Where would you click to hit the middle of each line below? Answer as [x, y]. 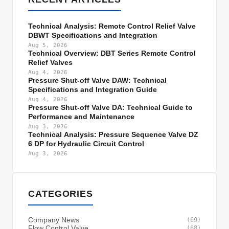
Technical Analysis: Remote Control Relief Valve [112, 26]
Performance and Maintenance [81, 117]
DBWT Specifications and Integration [93, 35]
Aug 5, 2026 [48, 45]
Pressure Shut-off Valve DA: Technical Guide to [110, 107]
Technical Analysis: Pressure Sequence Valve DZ [113, 134]
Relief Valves [50, 62]
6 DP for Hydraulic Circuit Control [86, 144]
